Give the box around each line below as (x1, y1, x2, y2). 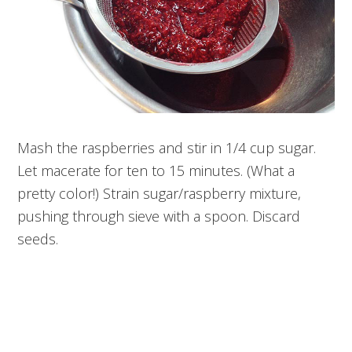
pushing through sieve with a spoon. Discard (17, 207, 301, 226)
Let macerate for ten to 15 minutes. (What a (17, 161, 295, 181)
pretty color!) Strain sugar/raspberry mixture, (17, 184, 302, 203)
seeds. (17, 229, 59, 249)
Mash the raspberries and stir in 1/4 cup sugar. (17, 138, 317, 158)
